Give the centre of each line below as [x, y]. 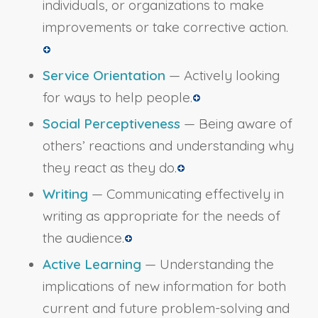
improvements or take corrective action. [165, 27]
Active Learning [92, 264]
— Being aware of [236, 124]
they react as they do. [109, 168]
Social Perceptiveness [111, 124]
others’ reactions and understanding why [168, 146]
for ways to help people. [117, 98]
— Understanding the [207, 264]
